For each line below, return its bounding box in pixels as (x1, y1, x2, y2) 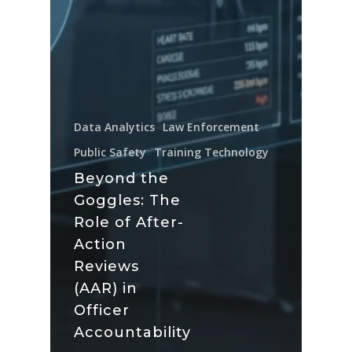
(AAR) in (74, 279, 137, 297)
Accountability (74, 323, 191, 341)
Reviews (74, 257, 139, 275)
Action (74, 235, 126, 253)
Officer (74, 301, 130, 319)
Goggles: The (74, 191, 181, 209)
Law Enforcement (163, 119, 259, 134)
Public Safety (74, 144, 146, 159)
